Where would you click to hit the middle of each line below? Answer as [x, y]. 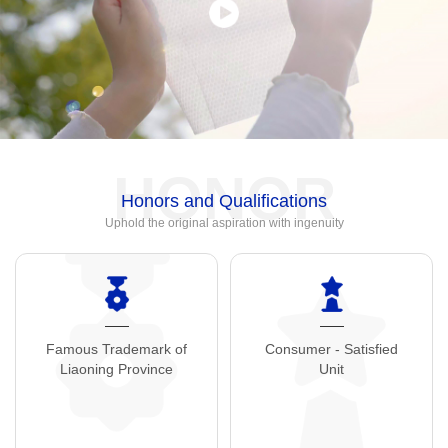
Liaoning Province [116, 369]
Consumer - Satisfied [331, 349]
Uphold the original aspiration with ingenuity [224, 223]
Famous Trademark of [116, 349]
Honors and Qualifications [224, 201]
